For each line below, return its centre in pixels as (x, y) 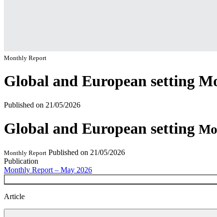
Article (14, 196)
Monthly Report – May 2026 (48, 170)
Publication (21, 161)
